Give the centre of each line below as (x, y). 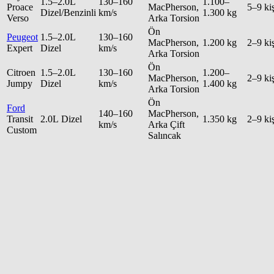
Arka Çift (166, 124)
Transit (20, 119)
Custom (22, 130)
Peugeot (22, 37)
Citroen (21, 72)
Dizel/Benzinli (68, 12)
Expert (20, 48)
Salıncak (165, 135)
